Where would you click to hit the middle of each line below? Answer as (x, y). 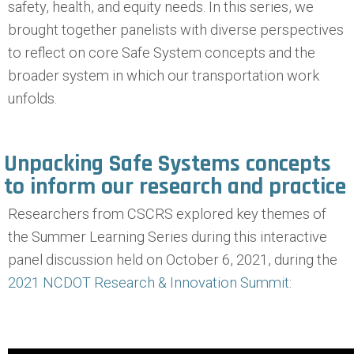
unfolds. (32, 98)
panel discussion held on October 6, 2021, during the (173, 260)
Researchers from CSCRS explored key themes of (167, 214)
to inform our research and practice (175, 186)
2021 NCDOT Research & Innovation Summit (149, 282)
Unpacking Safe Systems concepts (168, 164)
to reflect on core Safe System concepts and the (162, 53)
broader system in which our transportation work (164, 75)
